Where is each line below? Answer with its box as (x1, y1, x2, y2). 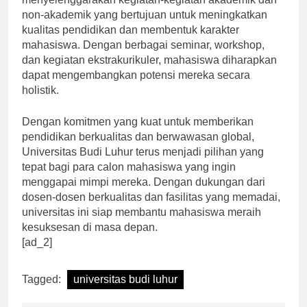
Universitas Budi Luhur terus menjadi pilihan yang (22, 158, 264, 170)
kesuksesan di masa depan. (22, 233, 158, 245)
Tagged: (22, 285, 64, 297)
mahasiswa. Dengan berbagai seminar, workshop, (22, 51, 265, 63)
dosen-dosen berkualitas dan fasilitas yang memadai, (22, 203, 280, 215)
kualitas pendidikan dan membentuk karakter (22, 36, 239, 48)
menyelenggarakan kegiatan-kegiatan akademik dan (22, 5, 277, 18)
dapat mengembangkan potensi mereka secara (22, 81, 250, 93)
